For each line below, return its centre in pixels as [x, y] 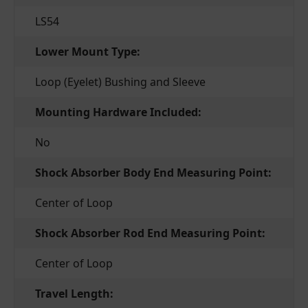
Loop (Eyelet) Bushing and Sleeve [120, 82]
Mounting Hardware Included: [118, 112]
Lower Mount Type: [88, 52]
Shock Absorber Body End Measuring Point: [153, 173]
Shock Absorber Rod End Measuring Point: [150, 233]
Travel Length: [74, 294]
